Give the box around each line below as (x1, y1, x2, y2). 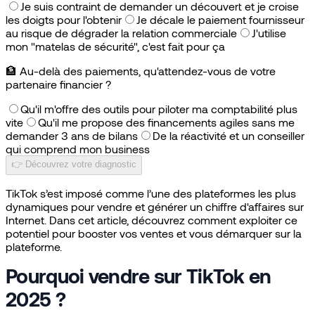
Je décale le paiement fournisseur (136, 12, 304, 26)
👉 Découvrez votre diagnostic (11, 158, 136, 169)
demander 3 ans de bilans (6, 128, 138, 142)
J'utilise (252, 25, 286, 39)
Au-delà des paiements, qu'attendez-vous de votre (20, 63, 276, 77)
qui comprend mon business (6, 141, 150, 155)
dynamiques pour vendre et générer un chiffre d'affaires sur (6, 199, 304, 213)
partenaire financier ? (6, 77, 111, 91)
